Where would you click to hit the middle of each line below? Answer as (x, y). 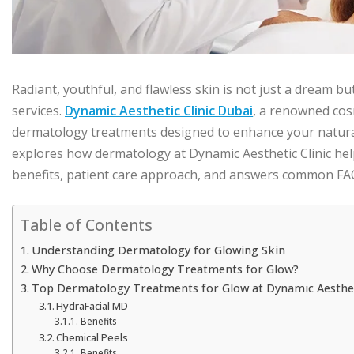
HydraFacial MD (92, 306)
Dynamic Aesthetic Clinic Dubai (159, 111)
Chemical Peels (92, 337)
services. (38, 111)
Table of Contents (87, 225)
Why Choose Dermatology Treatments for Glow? (165, 269)
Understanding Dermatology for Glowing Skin (158, 250)
